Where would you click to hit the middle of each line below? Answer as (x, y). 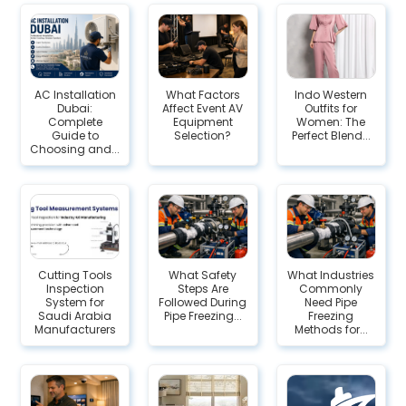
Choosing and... (75, 149)
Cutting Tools (75, 275)
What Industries (331, 275)
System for (75, 302)
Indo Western (331, 95)
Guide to (75, 135)
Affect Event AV (203, 108)
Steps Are (203, 289)
